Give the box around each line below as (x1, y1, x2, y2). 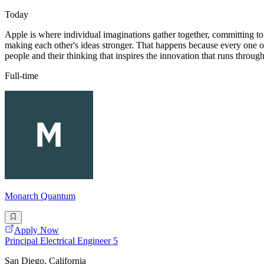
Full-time (5, 70, 38, 81)
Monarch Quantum (5, 190, 75, 201)
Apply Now (14, 225, 59, 235)
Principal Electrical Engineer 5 (5, 235, 118, 246)
